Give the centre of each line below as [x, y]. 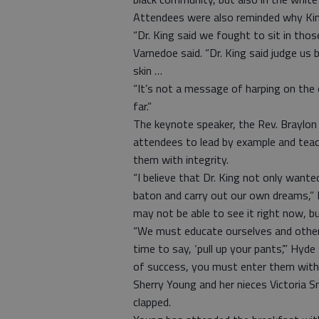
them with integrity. [181, 159]
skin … [148, 70]
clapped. [152, 302]
